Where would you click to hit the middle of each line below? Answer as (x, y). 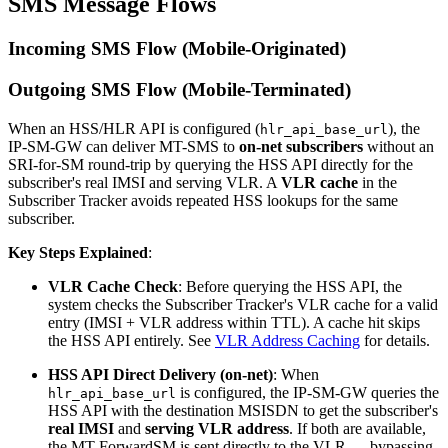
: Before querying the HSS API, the (290, 286)
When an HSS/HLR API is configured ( (134, 128)
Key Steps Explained (78, 252)
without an (398, 146)
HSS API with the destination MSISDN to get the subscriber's (243, 410)
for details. (395, 340)
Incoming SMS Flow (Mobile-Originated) (177, 49)
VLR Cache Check (113, 286)
